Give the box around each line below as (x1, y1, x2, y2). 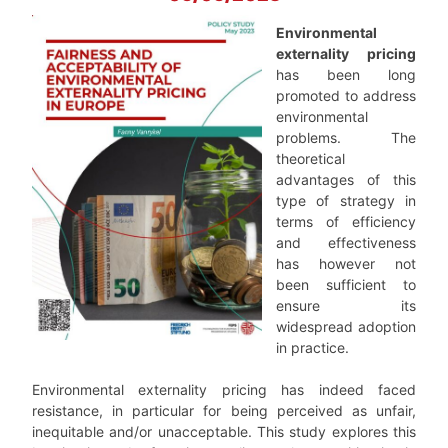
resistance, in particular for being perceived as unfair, (32, 401, 416, 419)
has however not (276, 254, 416, 272)
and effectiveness (276, 233, 416, 251)
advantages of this (276, 170, 416, 188)
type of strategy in (276, 191, 416, 209)
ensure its (276, 296, 416, 314)
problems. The (276, 128, 416, 146)
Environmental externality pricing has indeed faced (32, 380, 416, 398)
